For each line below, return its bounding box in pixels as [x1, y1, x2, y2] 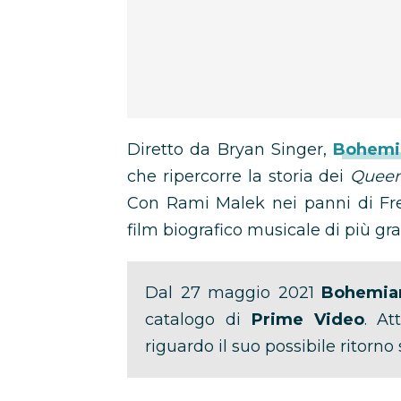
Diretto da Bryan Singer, [127, 140, 334, 159]
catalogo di [145, 310, 252, 329]
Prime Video [251, 310, 364, 329]
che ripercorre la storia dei [127, 166, 351, 186]
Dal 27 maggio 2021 [145, 283, 321, 303]
